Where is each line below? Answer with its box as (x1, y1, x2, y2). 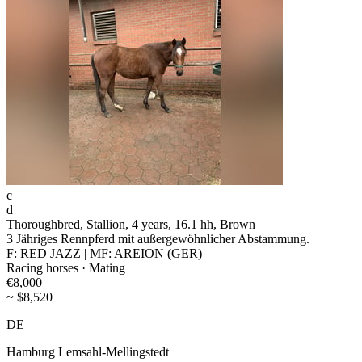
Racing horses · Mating (6, 261, 125, 276)
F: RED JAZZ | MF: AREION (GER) (6, 246, 202, 261)
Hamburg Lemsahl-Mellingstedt (6, 345, 169, 360)
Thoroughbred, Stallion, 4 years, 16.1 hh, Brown (6, 217, 255, 232)
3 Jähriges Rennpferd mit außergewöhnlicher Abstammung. (6, 232, 309, 246)
